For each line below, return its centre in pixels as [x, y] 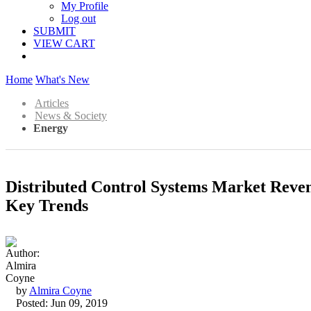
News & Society [71, 116]
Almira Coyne [60, 290]
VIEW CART [64, 43]
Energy [51, 128]
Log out [78, 18]
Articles [52, 103]
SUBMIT [54, 31]
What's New [62, 79]
